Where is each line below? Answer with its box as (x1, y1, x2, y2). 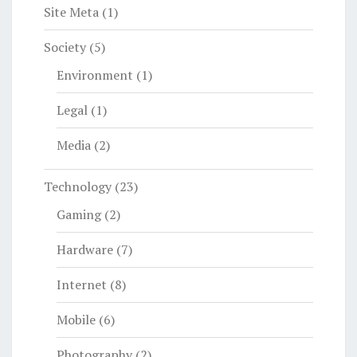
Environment (57, 65, 133, 84)
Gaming (57, 205, 101, 223)
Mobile (57, 310, 96, 328)
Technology (44, 177, 112, 195)
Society (44, 37, 86, 56)
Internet (57, 275, 107, 293)
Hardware (57, 240, 113, 258)
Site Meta (44, 2, 99, 21)
